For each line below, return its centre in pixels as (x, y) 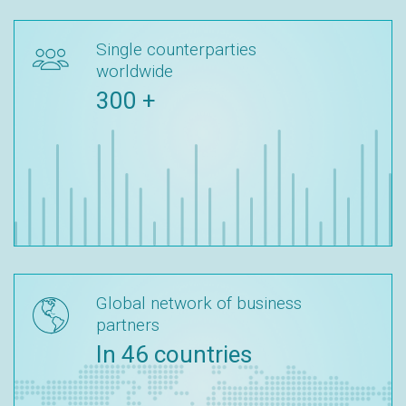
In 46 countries (174, 354)
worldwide (135, 71)
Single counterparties (176, 49)
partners (128, 325)
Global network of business (199, 303)
